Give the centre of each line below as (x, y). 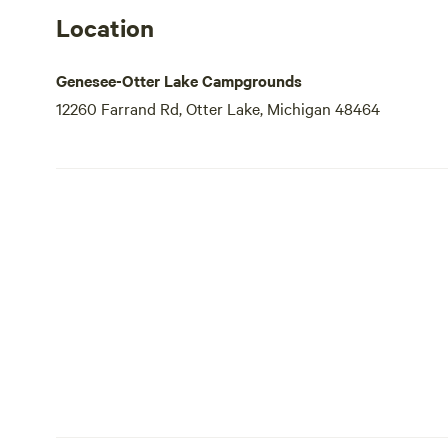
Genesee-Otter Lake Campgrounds (179, 80)
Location (105, 27)
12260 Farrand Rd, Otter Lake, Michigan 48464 (218, 108)
